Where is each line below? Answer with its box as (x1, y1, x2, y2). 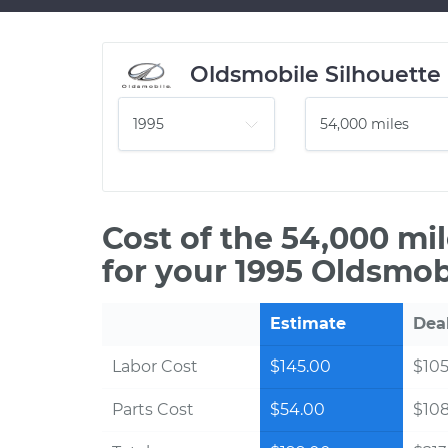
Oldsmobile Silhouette (190, 61, 442, 88)
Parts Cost (112, 400, 194, 419)
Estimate (270, 314, 346, 333)
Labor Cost (112, 357, 198, 376)
